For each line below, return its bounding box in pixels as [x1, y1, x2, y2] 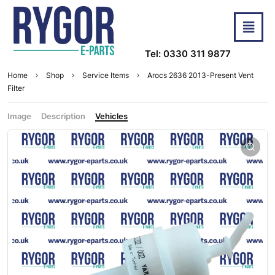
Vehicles [95, 111, 128, 122]
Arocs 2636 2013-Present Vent [147, 71, 254, 80]
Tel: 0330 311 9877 [145, 48, 231, 60]
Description [41, 111, 85, 122]
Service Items [82, 71, 129, 80]
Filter [7, 83, 25, 93]
